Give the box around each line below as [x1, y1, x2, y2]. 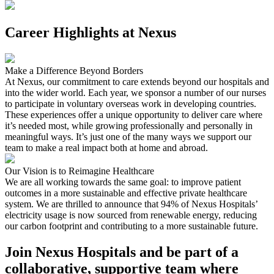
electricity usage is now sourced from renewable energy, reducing [5, 209, 257, 220]
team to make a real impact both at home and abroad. [5, 142, 208, 153]
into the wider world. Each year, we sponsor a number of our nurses [5, 87, 266, 98]
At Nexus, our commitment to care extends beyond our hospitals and [5, 76, 269, 87]
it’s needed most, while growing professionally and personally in [5, 120, 253, 131]
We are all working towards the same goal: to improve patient [5, 176, 241, 187]
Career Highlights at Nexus [5, 24, 176, 40]
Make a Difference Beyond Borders [5, 65, 143, 76]
